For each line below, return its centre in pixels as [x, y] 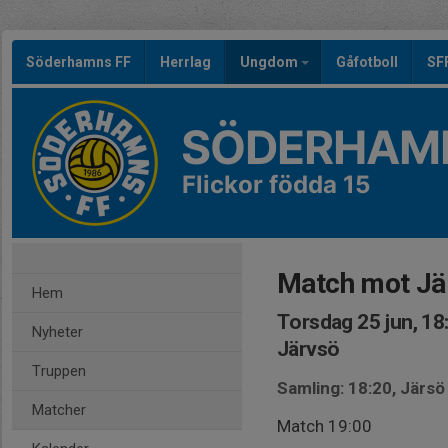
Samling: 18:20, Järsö [361, 388]
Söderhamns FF [78, 62]
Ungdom [270, 62]
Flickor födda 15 [276, 184]
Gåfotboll [367, 62]
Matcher [59, 410]
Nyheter [57, 332]
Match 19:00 [324, 426]
